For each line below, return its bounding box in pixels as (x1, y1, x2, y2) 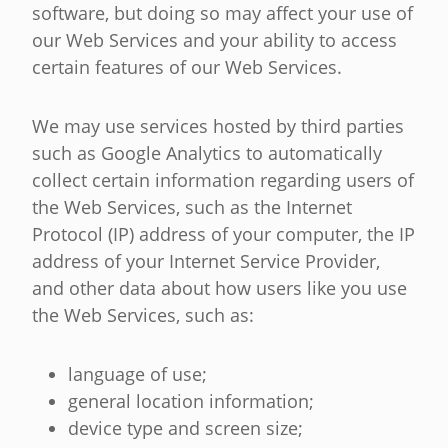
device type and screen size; (68, 416, 303, 441)
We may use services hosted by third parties (32, 114, 404, 139)
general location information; (68, 389, 314, 414)
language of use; (68, 362, 207, 387)
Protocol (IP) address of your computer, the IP (32, 222, 415, 247)
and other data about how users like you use (32, 276, 407, 301)
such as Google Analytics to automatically (32, 141, 382, 166)
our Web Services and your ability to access (32, 28, 397, 53)
